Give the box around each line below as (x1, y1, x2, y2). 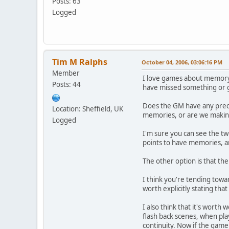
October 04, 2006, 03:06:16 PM (142, 58, 222, 66)
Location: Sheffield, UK (52, 104, 123, 113)
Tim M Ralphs (52, 56, 107, 67)
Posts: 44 (52, 79, 81, 89)
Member (52, 68, 80, 78)
